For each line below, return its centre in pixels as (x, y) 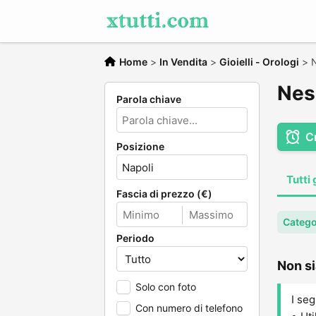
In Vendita (183, 62)
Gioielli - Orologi (259, 62)
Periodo (135, 238)
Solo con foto (166, 287)
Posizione (140, 146)
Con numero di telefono (189, 308)
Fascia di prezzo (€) (164, 194)
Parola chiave (149, 99)
